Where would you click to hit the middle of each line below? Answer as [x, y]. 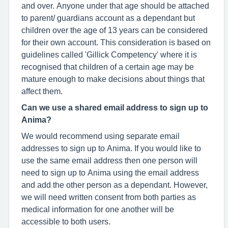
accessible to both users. [66, 221]
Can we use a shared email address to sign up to [115, 107]
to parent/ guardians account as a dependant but [108, 18]
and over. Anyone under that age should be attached [115, 6]
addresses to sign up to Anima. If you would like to [111, 148]
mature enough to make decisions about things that [113, 79]
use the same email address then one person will [109, 160]
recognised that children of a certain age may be [108, 67]
